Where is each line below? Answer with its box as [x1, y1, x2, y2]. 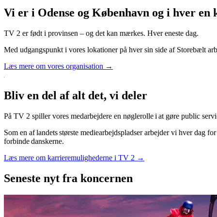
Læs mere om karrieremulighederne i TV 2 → [4, 153, 144, 162]
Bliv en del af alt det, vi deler [4, 89, 147, 102]
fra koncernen [60, 171, 133, 185]
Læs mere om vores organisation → [4, 62, 113, 70]
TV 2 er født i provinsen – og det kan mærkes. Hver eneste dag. [4, 29, 201, 37]
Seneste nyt [4, 171, 60, 185]
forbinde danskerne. [4, 137, 64, 145]
